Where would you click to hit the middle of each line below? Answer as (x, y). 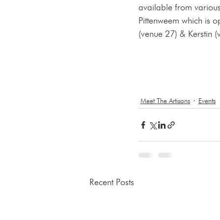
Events (207, 100)
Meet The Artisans (165, 100)
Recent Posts (112, 182)
